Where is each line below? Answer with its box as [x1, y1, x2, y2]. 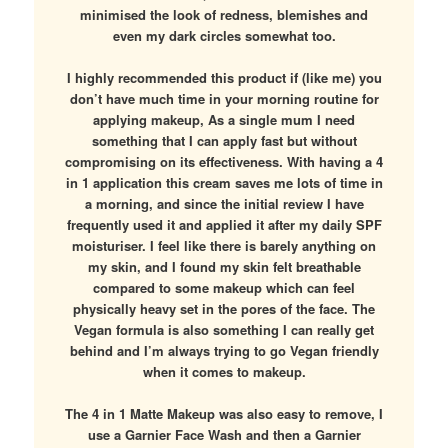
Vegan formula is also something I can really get [74, 320, 374, 340]
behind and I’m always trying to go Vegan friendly [69, 341, 379, 361]
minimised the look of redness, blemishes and [80, 5, 368, 25]
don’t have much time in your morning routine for [69, 89, 379, 109]
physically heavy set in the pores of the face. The [73, 299, 375, 319]
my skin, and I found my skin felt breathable [87, 257, 361, 277]
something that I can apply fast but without [91, 131, 357, 151]
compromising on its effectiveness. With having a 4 [65, 152, 383, 172]
